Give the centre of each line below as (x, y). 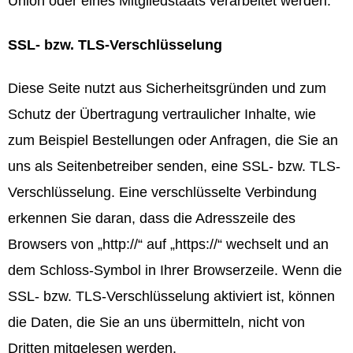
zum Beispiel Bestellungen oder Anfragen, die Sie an (173, 140)
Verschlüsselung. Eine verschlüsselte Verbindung (162, 192)
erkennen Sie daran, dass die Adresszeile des (152, 218)
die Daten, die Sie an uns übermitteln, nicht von (156, 322)
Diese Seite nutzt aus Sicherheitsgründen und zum (167, 88)
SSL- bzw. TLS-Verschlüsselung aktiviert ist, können (171, 296)
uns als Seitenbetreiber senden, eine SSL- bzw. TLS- (174, 166)
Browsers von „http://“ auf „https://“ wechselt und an (168, 244)
